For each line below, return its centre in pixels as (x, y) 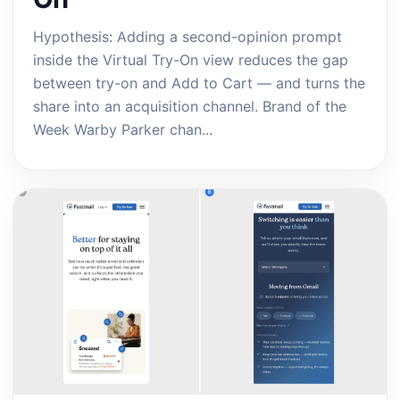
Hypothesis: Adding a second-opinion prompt (187, 37)
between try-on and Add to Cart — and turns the (199, 83)
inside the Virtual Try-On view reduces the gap (191, 60)
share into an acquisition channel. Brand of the (190, 106)
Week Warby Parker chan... (123, 129)
